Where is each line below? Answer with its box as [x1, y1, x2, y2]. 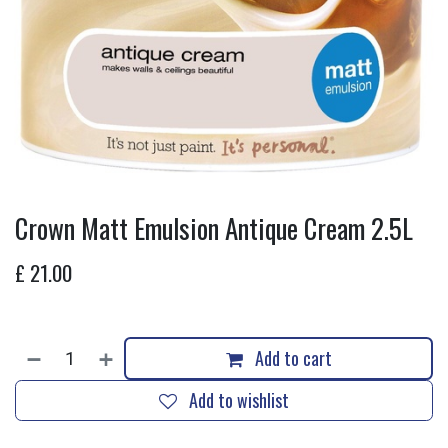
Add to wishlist [189, 387, 289, 413]
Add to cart [254, 345, 332, 371]
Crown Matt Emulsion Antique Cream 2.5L [15, 208, 413, 248]
